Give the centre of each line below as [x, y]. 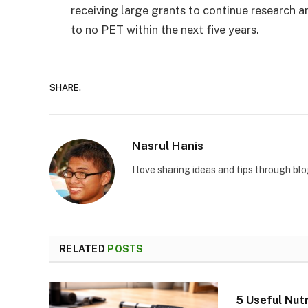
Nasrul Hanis [168, 145]
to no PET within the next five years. [165, 29]
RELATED [84, 249]
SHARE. [65, 88]
